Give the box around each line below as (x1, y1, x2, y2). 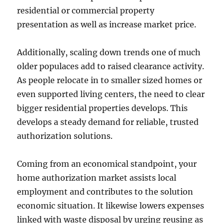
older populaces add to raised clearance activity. (17, 61, 205, 71)
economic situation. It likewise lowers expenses (17, 201, 205, 211)
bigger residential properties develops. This (17, 103, 188, 113)
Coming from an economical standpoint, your (17, 159, 197, 169)
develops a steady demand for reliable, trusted (17, 117, 199, 127)
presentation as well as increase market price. (17, 19, 197, 29)
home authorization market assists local (17, 173, 177, 183)
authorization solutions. (17, 131, 113, 141)
